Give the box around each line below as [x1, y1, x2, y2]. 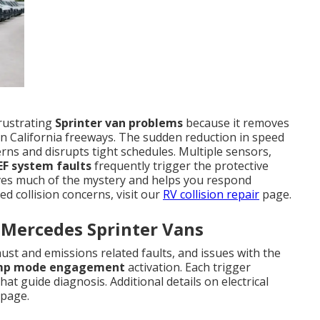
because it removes [183, 115, 289, 131]
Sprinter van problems [55, 115, 183, 131]
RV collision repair [163, 186, 259, 203]
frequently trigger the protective [91, 158, 269, 174]
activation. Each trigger [125, 259, 251, 276]
